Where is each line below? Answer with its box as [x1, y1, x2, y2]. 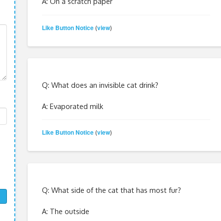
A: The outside [41, 206, 89, 216]
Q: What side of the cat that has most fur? [41, 185, 181, 194]
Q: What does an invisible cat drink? [41, 80, 158, 89]
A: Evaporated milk [41, 101, 103, 110]
